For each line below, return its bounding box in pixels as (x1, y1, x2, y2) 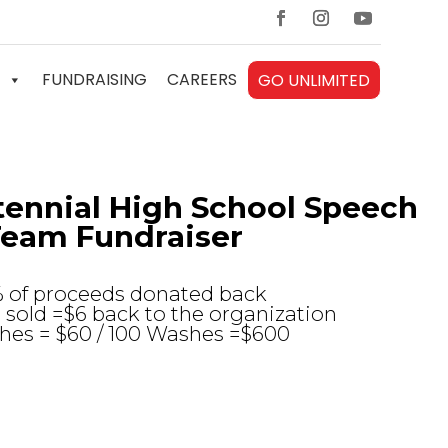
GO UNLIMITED (257, 69, 370, 92)
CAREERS (166, 68, 237, 91)
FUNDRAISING (41, 68, 147, 91)
